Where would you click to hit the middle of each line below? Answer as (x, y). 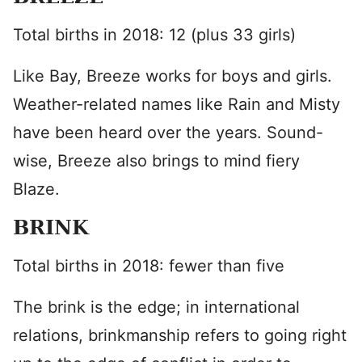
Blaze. (36, 189)
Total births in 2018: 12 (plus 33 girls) (154, 35)
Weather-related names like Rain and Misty (177, 104)
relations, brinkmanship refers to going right (180, 335)
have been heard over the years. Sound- (168, 133)
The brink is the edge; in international (156, 307)
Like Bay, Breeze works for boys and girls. (173, 76)
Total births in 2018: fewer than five (149, 266)
